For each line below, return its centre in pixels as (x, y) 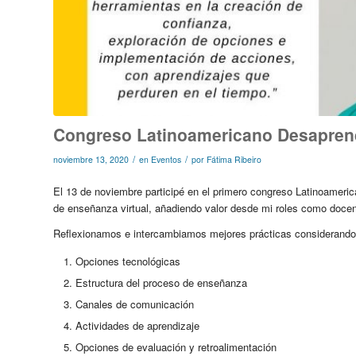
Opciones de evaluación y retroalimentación (176, 346)
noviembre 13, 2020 (91, 159)
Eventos (166, 159)
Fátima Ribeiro (234, 159)
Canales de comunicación (135, 304)
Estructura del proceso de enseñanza (161, 282)
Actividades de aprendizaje (137, 325)
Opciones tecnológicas (128, 261)
